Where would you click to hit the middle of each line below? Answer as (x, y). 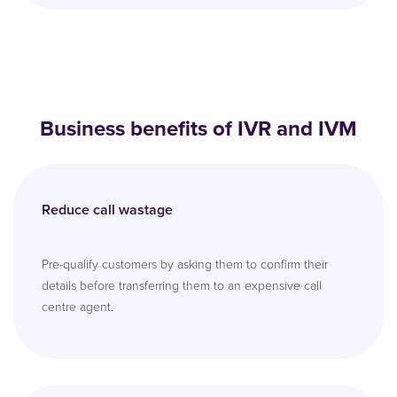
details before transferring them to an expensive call (182, 286)
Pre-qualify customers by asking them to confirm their (185, 265)
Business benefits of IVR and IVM (198, 128)
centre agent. (78, 307)
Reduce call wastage (107, 210)
